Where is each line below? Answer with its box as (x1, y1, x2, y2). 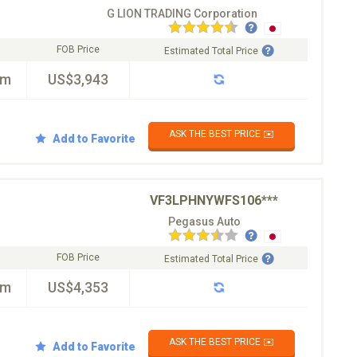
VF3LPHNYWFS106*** (150, 193, 278, 208)
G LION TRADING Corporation (107, 7, 257, 20)
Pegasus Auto (168, 215, 241, 228)
